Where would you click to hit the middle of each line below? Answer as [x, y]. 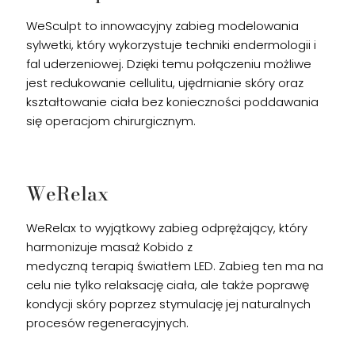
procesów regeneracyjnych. [107, 323]
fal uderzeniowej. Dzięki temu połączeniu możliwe [169, 64]
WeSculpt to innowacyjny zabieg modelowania [162, 26]
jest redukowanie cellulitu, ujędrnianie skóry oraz [165, 83]
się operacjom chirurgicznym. [111, 121]
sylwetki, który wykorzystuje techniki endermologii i [171, 45]
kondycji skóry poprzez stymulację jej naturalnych [168, 304]
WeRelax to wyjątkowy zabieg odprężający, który [167, 228]
